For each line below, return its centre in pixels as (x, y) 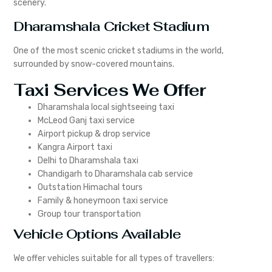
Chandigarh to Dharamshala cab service (116, 174)
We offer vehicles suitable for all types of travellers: (114, 258)
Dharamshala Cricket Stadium (111, 26)
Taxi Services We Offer (110, 90)
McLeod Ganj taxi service (87, 120)
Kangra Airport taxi (75, 147)
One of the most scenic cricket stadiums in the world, (119, 51)
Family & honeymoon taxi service (103, 200)
